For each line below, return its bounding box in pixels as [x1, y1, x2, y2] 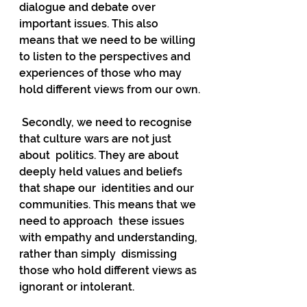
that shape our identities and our [19, 182, 197, 195]
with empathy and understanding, [19, 231, 200, 244]
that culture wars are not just [19, 132, 174, 145]
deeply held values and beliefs [19, 165, 185, 178]
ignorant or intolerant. [19, 280, 134, 293]
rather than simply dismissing [19, 247, 180, 260]
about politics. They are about [19, 149, 182, 162]
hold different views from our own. [19, 83, 200, 96]
